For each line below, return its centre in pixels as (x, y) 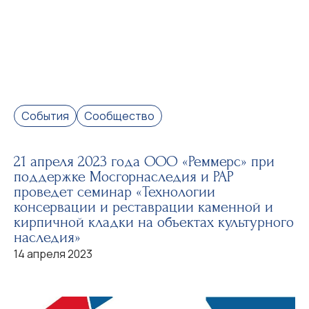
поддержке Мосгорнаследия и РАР (124, 177)
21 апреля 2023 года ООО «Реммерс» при (144, 161)
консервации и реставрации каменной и (143, 207)
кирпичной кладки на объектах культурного (154, 222)
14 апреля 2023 (53, 253)
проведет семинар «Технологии (114, 192)
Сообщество (119, 116)
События (45, 116)
